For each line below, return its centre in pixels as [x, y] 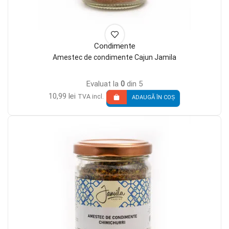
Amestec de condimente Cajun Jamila [114, 57]
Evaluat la [104, 84]
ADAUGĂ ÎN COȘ [153, 97]
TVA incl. [91, 97]
